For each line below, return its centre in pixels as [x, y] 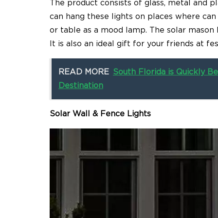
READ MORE [84, 72]
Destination [81, 86]
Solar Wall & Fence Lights [100, 114]
